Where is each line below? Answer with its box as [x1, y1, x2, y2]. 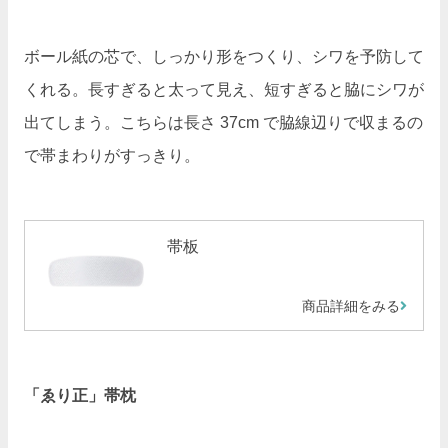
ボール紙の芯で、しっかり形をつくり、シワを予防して [24, 48, 424, 66]
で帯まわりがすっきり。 [24, 147, 200, 165]
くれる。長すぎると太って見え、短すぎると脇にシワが [24, 81, 424, 99]
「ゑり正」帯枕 [24, 386, 136, 404]
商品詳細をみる [302, 297, 400, 314]
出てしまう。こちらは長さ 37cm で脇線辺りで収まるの [24, 114, 423, 132]
